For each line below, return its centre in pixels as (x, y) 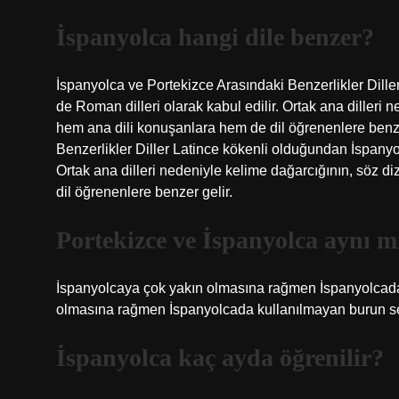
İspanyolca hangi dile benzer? (215, 37)
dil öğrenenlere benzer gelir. (144, 192)
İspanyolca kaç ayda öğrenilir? (220, 358)
